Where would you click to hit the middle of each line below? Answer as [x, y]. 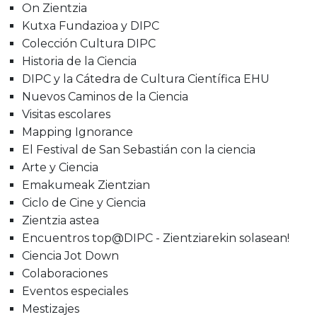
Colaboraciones [65, 273]
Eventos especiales [75, 291]
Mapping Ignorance [77, 132]
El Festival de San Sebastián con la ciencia [139, 149]
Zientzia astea [60, 220]
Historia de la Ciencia [79, 61]
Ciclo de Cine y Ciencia [84, 202]
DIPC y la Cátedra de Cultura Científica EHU [146, 79]
